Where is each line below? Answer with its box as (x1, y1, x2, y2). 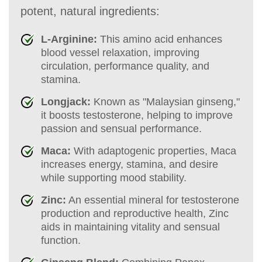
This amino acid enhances (97, 33, 222, 45)
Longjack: (41, 95, 91, 108)
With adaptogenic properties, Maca (71, 144, 236, 157)
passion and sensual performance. (41, 122, 202, 135)
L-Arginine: (41, 33, 97, 45)
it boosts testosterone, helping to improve (41, 109, 233, 121)
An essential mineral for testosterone (66, 194, 239, 206)
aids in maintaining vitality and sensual (41, 220, 220, 233)
